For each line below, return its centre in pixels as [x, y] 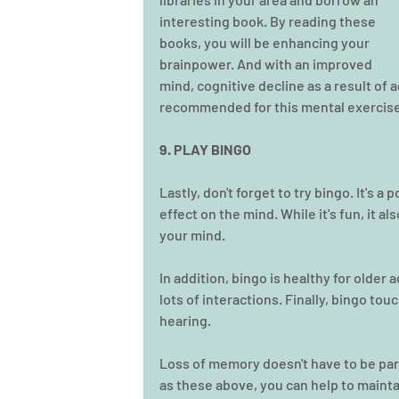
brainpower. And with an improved [267, 64]
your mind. [192, 235]
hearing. [187, 320]
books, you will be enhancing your [266, 42]
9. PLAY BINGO [205, 149]
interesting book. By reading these [269, 21]
